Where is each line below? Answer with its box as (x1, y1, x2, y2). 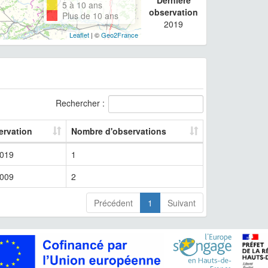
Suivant (167, 196, 196, 209)
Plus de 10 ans (62, 9, 118, 22)
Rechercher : (56, 96, 105, 109)
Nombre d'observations (71, 124, 166, 137)
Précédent (93, 196, 133, 209)
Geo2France (100, 29, 138, 39)
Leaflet (69, 29, 89, 39)
